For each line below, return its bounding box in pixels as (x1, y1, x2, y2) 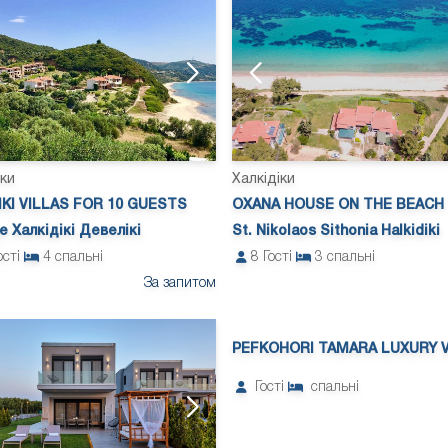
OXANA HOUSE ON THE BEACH (232, 199, 444, 213)
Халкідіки (232, 173, 295, 187)
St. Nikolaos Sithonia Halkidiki (232, 225, 440, 239)
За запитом (144, 277, 216, 291)
